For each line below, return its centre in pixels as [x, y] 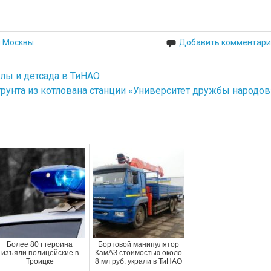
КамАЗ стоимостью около [138, 253]
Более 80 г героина [40, 244]
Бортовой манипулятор [138, 244]
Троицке [40, 261]
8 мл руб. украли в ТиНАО [138, 261]
